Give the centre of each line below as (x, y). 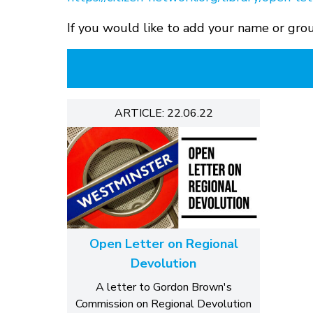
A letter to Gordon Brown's (163, 287)
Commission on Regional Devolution (163, 304)
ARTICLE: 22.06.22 (163, 114)
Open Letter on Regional (163, 243)
